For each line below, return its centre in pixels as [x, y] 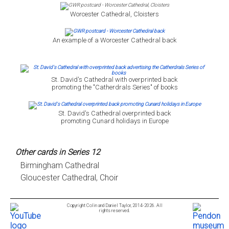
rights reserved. [114, 211]
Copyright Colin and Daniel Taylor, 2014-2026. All [114, 206]
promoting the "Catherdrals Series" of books [114, 87]
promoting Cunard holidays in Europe [114, 121]
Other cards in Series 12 [58, 152]
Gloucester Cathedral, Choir [69, 178]
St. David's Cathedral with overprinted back [114, 80]
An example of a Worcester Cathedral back [114, 40]
